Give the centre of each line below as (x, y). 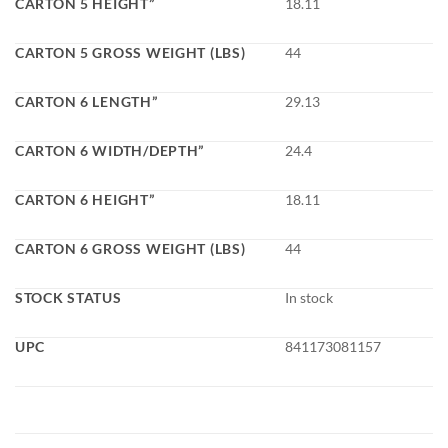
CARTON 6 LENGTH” (86, 102)
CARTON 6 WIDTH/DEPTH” (110, 151)
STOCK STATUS (68, 298)
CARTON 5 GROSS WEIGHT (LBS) (130, 53)
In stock (309, 298)
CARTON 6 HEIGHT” (85, 200)
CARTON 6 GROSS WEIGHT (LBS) (130, 249)
